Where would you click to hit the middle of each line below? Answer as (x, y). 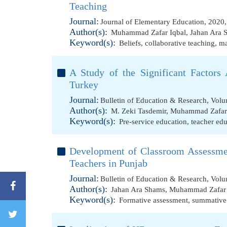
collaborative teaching (180, 43)
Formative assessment (154, 200)
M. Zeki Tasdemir (139, 111)
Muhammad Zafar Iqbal (148, 32)
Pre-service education (153, 122)
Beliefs (130, 43)
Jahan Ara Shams (138, 190)
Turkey (84, 85)
